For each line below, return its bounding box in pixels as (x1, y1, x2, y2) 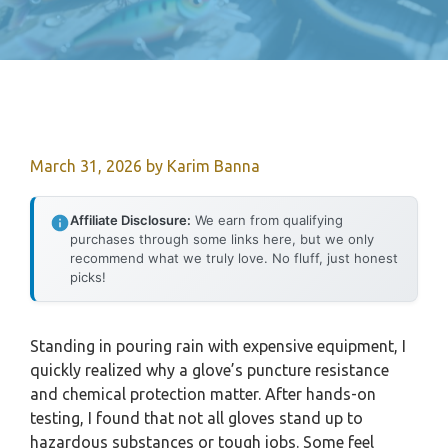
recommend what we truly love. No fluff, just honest (70, 250, 398, 266)
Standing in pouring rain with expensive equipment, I (30, 337, 406, 355)
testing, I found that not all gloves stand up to (30, 409, 363, 427)
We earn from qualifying (191, 212, 343, 228)
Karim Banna (167, 157, 260, 175)
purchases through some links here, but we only (70, 231, 374, 247)
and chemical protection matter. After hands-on (30, 385, 376, 403)
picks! (70, 269, 106, 285)
